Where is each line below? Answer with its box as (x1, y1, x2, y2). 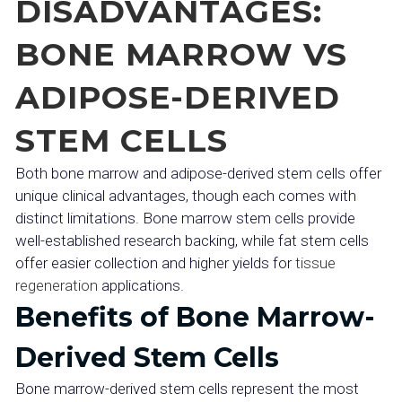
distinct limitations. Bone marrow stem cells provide (15, 209, 355, 227)
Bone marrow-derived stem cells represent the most (15, 380, 359, 398)
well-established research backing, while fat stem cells (15, 232, 369, 249)
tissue (292, 254, 336, 272)
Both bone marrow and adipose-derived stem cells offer (15, 164, 381, 182)
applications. (98, 276, 184, 294)
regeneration (15, 276, 98, 294)
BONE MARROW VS (15, 35, 347, 74)
